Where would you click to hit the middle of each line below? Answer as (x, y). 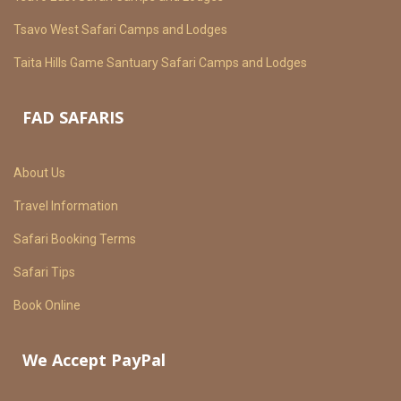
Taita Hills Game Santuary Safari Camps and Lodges (160, 63)
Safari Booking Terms (75, 239)
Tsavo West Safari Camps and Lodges (120, 30)
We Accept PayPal (94, 360)
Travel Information (66, 206)
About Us (39, 173)
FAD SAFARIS (73, 117)
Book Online (47, 305)
